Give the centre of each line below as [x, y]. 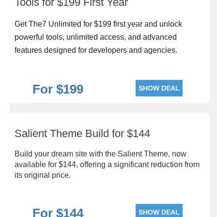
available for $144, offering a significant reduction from [107, 164]
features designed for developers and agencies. [96, 50]
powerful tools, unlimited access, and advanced [96, 37]
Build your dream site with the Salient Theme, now [101, 154]
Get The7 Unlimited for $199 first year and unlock [98, 24]
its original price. [43, 175]
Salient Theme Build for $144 [82, 133]
